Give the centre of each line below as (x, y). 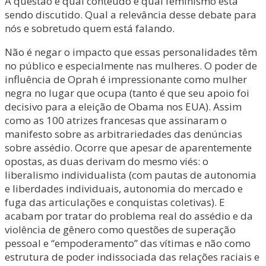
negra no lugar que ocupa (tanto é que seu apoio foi (127, 93)
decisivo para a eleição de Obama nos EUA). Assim (123, 107)
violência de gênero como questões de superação (120, 229)
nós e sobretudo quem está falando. (90, 28)
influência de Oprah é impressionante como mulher (126, 79)
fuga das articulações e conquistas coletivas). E (115, 202)
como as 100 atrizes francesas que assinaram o (116, 120)
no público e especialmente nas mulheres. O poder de (131, 66)
